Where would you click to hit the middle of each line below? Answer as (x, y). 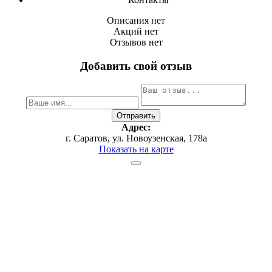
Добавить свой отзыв (136, 66)
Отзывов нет (136, 42)
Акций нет (136, 31)
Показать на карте (136, 149)
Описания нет (136, 20)
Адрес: (136, 127)
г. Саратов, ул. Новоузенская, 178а (136, 138)
